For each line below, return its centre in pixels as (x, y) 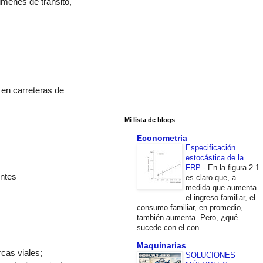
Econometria (162, 138)
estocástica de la (215, 157)
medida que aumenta (221, 187)
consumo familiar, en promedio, (190, 207)
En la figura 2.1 (234, 167)
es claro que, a (211, 177)
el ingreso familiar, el (220, 197)
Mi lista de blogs (150, 120)
